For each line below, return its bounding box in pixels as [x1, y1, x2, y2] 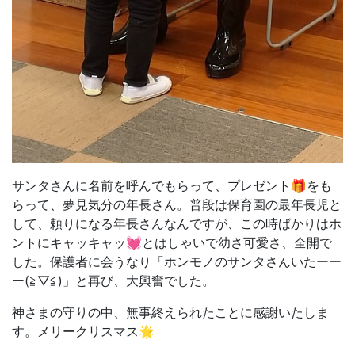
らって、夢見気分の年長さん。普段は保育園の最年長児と [12, 197, 342, 213]
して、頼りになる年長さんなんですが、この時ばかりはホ [12, 216, 342, 232]
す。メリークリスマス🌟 [12, 323, 155, 340]
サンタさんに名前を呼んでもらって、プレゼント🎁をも [12, 177, 332, 194]
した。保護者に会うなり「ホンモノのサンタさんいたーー [12, 254, 342, 270]
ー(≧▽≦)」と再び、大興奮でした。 [12, 273, 215, 289]
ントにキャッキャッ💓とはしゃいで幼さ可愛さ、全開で [12, 235, 332, 251]
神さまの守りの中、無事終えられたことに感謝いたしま [12, 304, 329, 321]
